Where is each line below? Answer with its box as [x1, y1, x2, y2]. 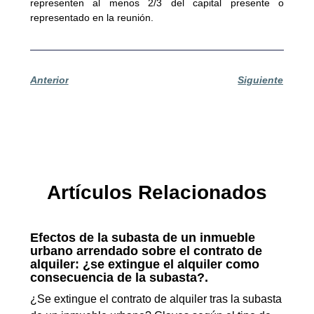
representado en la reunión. [29, 11, 153, 23]
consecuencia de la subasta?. [29, 271, 208, 285]
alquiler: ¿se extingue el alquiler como [29, 257, 259, 272]
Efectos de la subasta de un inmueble [29, 231, 255, 245]
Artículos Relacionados [47, 182, 267, 204]
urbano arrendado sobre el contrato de [29, 244, 262, 259]
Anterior [29, 74, 69, 86]
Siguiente [238, 74, 284, 86]
